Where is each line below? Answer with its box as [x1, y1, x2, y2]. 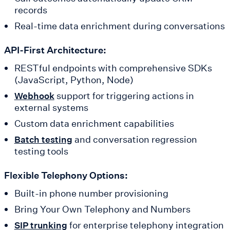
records [14, 4, 47, 16]
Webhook [14, 90, 54, 102]
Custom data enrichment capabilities [14, 117, 174, 130]
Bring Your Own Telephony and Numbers [14, 203, 190, 216]
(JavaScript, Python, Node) [14, 73, 133, 86]
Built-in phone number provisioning [14, 187, 168, 200]
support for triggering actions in [54, 89, 194, 102]
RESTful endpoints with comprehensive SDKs [14, 62, 212, 74]
